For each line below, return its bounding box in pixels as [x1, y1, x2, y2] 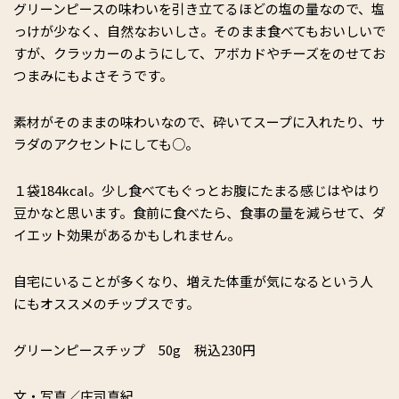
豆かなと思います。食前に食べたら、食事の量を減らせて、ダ [13, 203, 386, 222]
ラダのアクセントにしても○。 [13, 134, 199, 153]
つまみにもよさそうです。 [13, 66, 173, 85]
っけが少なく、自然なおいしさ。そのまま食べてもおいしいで [13, 21, 386, 40]
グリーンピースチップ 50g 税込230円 [13, 340, 256, 359]
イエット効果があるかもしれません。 [13, 225, 240, 244]
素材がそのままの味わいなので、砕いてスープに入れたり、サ [13, 112, 385, 131]
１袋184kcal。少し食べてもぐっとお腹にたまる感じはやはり [13, 181, 380, 199]
